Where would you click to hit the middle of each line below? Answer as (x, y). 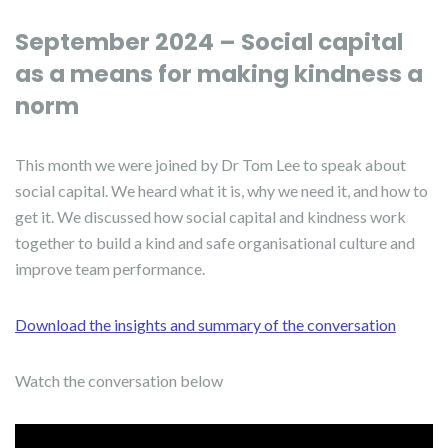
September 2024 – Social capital (209, 42)
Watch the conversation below (119, 380)
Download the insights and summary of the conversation (205, 324)
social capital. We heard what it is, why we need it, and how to (221, 190)
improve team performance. (110, 268)
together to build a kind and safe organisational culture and (215, 242)
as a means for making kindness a (219, 74)
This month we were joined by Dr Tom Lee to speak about (210, 164)
